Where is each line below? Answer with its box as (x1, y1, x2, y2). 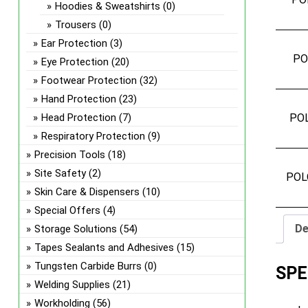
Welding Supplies (34, 278, 110, 291)
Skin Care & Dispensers (34, 186, 140, 198)
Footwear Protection (41, 74, 137, 87)
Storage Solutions (34, 223, 117, 235)
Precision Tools (34, 148, 105, 161)
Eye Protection (41, 56, 109, 68)
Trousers (54, 19, 96, 31)
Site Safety (34, 167, 86, 179)
